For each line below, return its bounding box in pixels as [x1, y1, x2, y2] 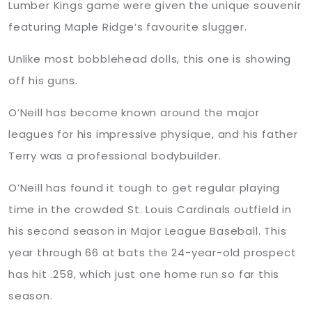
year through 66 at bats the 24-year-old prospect [8, 245, 297, 260]
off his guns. [8, 73, 78, 88]
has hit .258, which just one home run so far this [8, 267, 280, 281]
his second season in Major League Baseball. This [8, 224, 287, 238]
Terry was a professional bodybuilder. [8, 148, 221, 163]
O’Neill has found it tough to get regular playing [8, 180, 281, 195]
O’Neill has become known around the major [8, 105, 260, 120]
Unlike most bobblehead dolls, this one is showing [8, 52, 292, 66]
